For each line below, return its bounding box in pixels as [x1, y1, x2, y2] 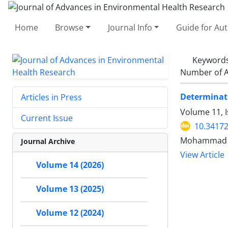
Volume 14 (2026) [36, 159, 104, 170]
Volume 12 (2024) [36, 207, 104, 218]
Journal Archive [21, 136, 75, 146]
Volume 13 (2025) [36, 183, 104, 194]
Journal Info [107, 21, 152, 33]
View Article [180, 149, 224, 160]
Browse [55, 21, 84, 33]
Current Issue [21, 112, 73, 124]
